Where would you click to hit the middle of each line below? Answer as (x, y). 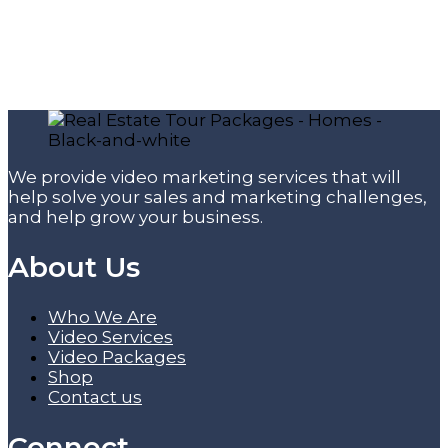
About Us (74, 266)
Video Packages (117, 357)
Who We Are (102, 317)
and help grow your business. (135, 216)
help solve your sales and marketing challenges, (217, 196)
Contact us (95, 397)
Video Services (110, 337)
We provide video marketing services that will (204, 176)
